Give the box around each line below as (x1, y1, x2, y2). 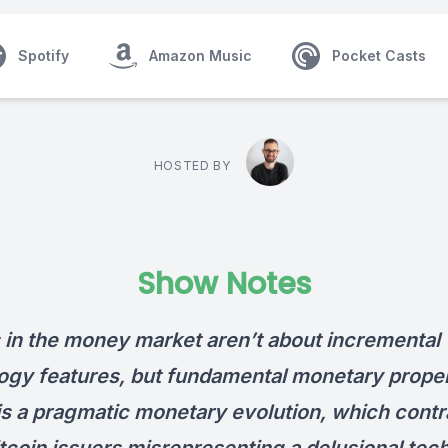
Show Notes (137, 263, 311, 305)
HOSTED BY (153, 158, 231, 173)
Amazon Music (149, 47, 252, 64)
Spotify (18, 47, 69, 64)
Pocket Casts (332, 47, 426, 64)
